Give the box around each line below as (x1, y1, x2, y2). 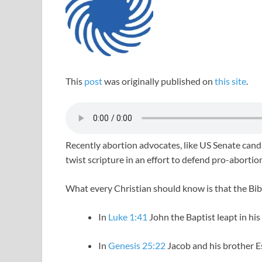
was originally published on (102, 75, 215, 87)
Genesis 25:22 (108, 240, 166, 251)
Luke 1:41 (108, 211, 147, 223)
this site (215, 75, 246, 87)
